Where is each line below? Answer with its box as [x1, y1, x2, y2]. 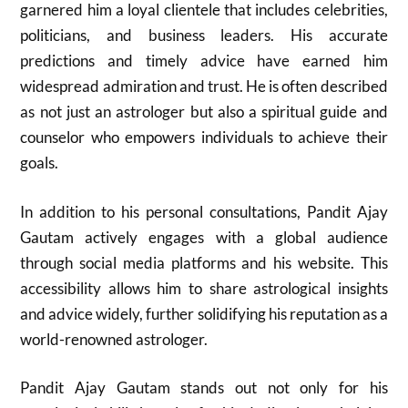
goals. [20, 153, 59, 172]
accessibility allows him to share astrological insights [20, 278, 388, 298]
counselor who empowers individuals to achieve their [20, 127, 388, 147]
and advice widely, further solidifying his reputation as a [20, 303, 388, 323]
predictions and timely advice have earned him [20, 51, 388, 70]
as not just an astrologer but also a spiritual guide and [20, 102, 388, 121]
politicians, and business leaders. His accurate [20, 25, 388, 45]
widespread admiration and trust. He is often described [20, 76, 388, 96]
